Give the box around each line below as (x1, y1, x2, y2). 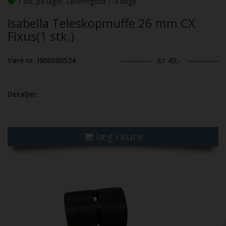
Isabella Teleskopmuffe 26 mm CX (8, 15, 195, 32)
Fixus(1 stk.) (8, 28, 74, 45)
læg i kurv (96, 130, 142, 144)
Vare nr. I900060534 (8, 55, 76, 66)
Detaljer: (8, 89, 38, 99)
